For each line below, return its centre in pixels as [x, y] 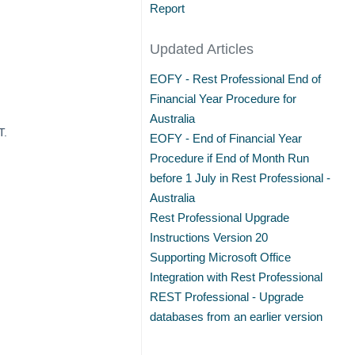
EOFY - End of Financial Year [226, 138]
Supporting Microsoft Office [221, 257]
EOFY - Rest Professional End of [236, 79]
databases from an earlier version [237, 317]
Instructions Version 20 [209, 237]
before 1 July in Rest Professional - [240, 178]
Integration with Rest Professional [237, 277]
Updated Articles [202, 49]
